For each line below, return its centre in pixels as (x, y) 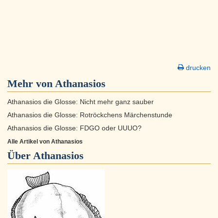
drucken (197, 68)
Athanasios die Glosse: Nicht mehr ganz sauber (81, 102)
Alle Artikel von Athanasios (45, 142)
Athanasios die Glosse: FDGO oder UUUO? (74, 128)
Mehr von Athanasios (56, 84)
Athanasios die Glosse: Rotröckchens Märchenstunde (90, 115)
